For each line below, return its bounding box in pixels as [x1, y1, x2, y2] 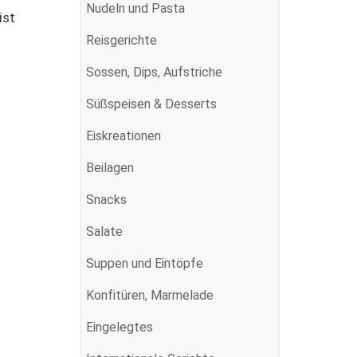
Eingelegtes [86, 319, 153, 335]
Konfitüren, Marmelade [86, 287, 214, 303]
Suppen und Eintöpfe [86, 255, 203, 271]
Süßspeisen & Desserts [86, 96, 217, 112]
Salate [86, 223, 123, 239]
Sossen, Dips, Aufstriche [86, 64, 222, 80]
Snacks [86, 191, 127, 207]
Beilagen [86, 159, 134, 175]
